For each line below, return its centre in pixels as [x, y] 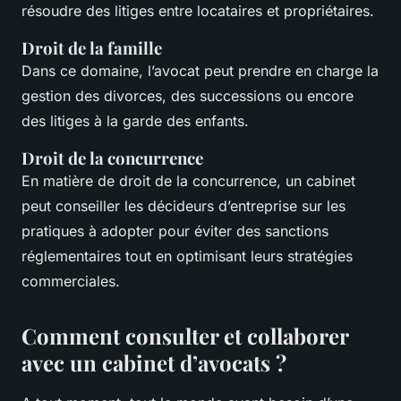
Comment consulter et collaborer [185, 335]
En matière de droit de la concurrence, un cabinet [188, 180]
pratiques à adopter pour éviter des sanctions [175, 230]
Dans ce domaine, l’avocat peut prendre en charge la [200, 70]
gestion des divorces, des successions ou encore [188, 95]
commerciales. [71, 281]
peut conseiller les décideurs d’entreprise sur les [183, 205]
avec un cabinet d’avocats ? [154, 362]
